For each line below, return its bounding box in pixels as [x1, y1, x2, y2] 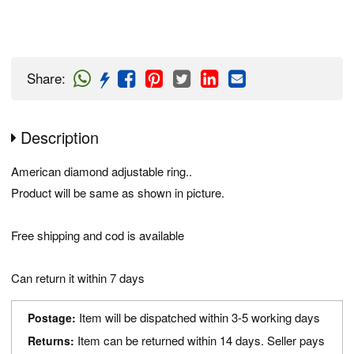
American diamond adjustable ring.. [11, 163, 192, 179]
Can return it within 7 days [11, 269, 145, 286]
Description [21, 126, 99, 149]
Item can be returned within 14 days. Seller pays [74, 332, 325, 348]
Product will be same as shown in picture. [11, 184, 224, 201]
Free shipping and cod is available [11, 227, 184, 243]
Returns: [28, 333, 74, 348]
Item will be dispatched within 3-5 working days [76, 309, 320, 326]
